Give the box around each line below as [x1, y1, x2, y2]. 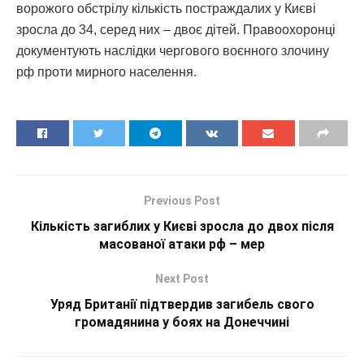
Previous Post [144, 194, 220, 208]
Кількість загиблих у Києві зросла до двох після [30, 219, 334, 235]
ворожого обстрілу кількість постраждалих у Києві [16, 2, 316, 16]
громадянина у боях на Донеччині [75, 314, 289, 331]
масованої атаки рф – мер [99, 236, 265, 253]
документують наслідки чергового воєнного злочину [16, 44, 329, 58]
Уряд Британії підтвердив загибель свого [50, 297, 314, 313]
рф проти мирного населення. [16, 65, 197, 80]
